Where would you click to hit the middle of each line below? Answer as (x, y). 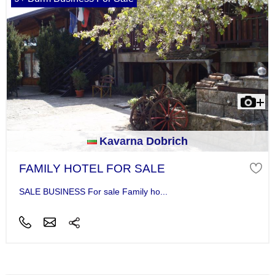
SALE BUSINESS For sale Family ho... (93, 191)
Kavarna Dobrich (144, 141)
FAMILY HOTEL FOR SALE (92, 168)
